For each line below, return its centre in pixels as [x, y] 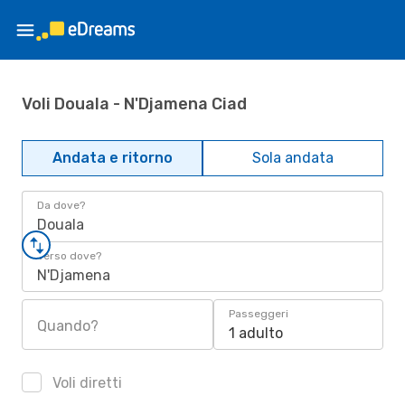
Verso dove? [69, 256]
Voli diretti [85, 383]
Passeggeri [259, 314]
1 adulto [256, 333]
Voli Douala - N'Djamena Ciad [134, 104]
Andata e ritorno [112, 158]
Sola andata [293, 158]
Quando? [68, 326]
